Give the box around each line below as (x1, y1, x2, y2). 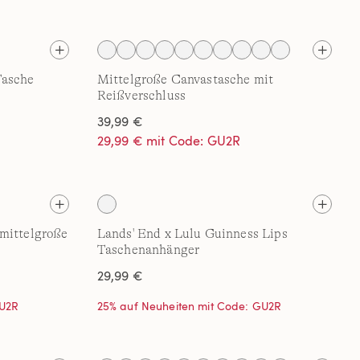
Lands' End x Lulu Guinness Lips (96, 227, 288, 241)
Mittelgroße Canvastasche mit (96, 72, 274, 87)
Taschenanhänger (96, 243, 200, 257)
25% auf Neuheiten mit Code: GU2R (96, 298, 282, 313)
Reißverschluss (96, 88, 186, 103)
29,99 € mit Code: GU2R (96, 132, 241, 149)
